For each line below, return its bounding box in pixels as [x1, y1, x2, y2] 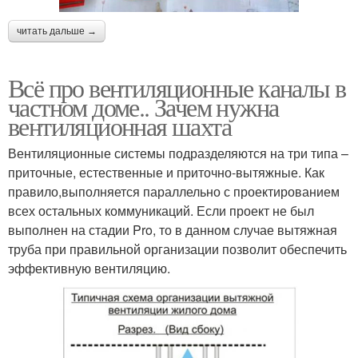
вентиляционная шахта [8, 108, 231, 143]
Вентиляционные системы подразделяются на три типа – [8, 143, 348, 162]
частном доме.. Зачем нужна [8, 89, 279, 124]
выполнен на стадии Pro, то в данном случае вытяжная [8, 220, 337, 239]
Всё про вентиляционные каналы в [8, 70, 346, 105]
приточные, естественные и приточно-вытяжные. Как [8, 162, 324, 181]
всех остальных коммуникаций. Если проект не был [8, 201, 314, 220]
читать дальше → [17, 25, 97, 37]
